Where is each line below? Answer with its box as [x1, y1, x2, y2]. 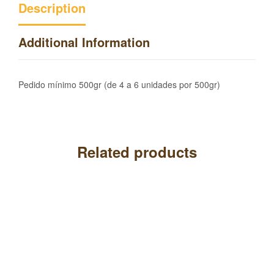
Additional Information [18, 32, 150, 51]
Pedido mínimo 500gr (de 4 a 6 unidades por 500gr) [18, 78, 220, 91]
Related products [77, 141, 197, 163]
